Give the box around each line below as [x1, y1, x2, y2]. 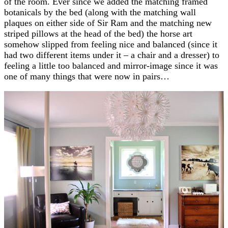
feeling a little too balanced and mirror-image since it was [4, 60, 218, 71]
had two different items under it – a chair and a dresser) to [4, 49, 219, 60]
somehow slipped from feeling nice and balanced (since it [4, 39, 217, 49]
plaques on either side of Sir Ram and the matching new [4, 17, 212, 28]
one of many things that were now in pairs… [4, 71, 169, 81]
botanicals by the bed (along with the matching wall [4, 7, 196, 17]
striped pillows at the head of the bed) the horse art [4, 28, 192, 39]
